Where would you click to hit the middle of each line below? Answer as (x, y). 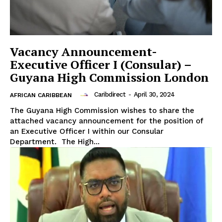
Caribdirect (110, 94)
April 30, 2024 (154, 94)
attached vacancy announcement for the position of (107, 121)
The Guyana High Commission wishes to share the (102, 110)
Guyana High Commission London (109, 77)
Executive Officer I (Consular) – (101, 64)
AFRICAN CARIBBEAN (41, 95)
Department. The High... (55, 141)
